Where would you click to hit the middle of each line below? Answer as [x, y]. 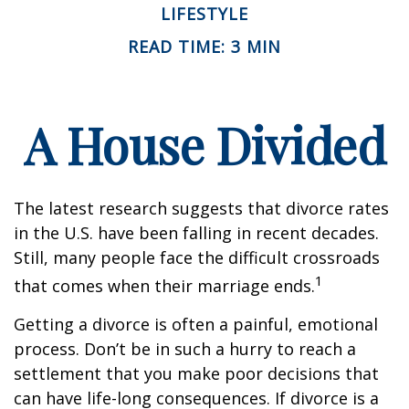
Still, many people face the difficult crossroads [197, 257]
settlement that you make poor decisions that [196, 373]
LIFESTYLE [204, 13]
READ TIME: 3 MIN [204, 46]
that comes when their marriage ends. [164, 285]
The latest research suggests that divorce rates [201, 208]
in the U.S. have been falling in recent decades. [196, 232]
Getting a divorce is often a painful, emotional [196, 324]
